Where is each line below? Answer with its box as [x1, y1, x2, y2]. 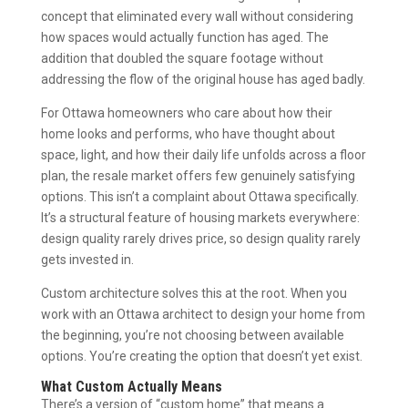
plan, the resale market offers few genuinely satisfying [40, 168, 355, 183]
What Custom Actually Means [40, 377, 222, 395]
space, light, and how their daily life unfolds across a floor [40, 147, 366, 162]
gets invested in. [40, 251, 134, 267]
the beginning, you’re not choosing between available [40, 327, 344, 342]
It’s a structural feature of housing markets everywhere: [40, 209, 360, 225]
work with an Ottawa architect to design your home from [40, 306, 365, 321]
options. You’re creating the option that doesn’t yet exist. [40, 348, 362, 363]
